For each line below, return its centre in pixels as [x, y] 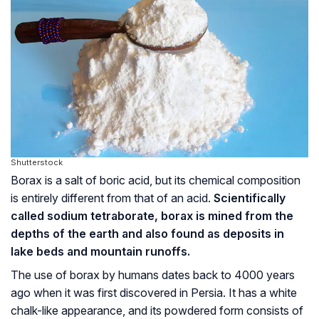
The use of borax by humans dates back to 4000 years [153, 274]
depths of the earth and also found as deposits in [147, 233]
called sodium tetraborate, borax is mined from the [152, 215]
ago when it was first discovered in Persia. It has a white [154, 292]
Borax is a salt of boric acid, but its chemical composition [156, 180]
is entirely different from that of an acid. [112, 198]
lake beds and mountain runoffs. [100, 251]
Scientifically [250, 198]
